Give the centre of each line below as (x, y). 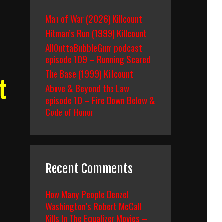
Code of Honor (69, 111)
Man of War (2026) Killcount (94, 18)
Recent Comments (89, 169)
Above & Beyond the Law (87, 88)
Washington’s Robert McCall (93, 206)
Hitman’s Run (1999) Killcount (96, 33)
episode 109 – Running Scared (98, 59)
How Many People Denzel (87, 194)
